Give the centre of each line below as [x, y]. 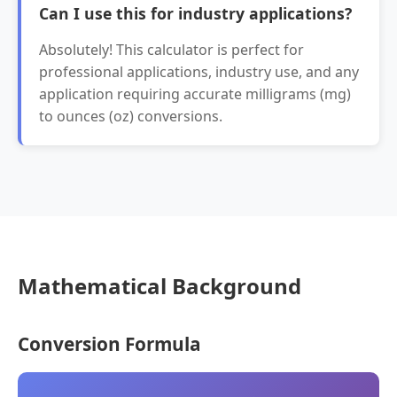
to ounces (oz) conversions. [131, 116]
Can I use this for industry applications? [195, 13]
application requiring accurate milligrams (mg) [195, 94]
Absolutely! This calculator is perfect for [171, 50]
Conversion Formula [109, 344]
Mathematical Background [160, 286]
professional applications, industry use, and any [199, 72]
